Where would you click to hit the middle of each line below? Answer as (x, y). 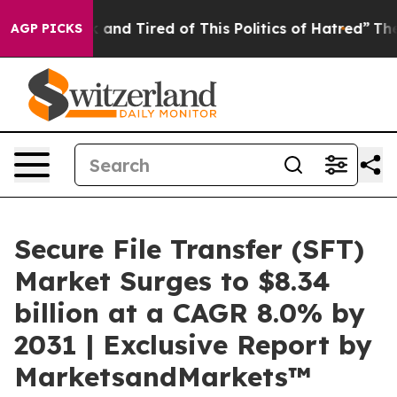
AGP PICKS (47, 28)
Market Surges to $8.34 (172, 281)
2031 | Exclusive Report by (193, 345)
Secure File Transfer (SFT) (189, 249)
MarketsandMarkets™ (163, 377)
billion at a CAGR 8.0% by (190, 313)
